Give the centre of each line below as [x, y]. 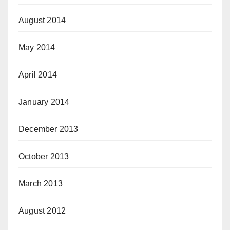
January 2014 [44, 102]
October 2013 [44, 156]
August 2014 [42, 20]
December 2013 [49, 129]
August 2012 [42, 211]
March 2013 [41, 184]
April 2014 [38, 75]
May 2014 [37, 47]
